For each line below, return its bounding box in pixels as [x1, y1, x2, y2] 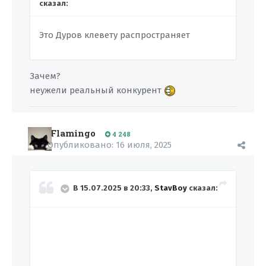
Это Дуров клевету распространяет [39, 30, 190, 40]
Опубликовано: [47, 140, 116, 150]
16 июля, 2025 [116, 140, 172, 150]
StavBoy [154, 183, 187, 193]
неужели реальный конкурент [30, 85, 164, 96]
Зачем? [30, 71, 63, 81]
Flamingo [50, 127, 96, 139]
